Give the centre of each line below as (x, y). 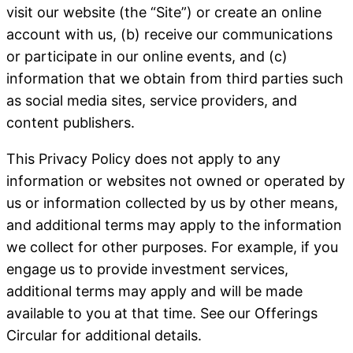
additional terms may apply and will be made (154, 291)
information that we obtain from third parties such (175, 78)
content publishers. (71, 123)
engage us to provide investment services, (147, 269)
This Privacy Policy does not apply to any (143, 159)
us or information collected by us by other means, (172, 203)
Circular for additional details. (106, 335)
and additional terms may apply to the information (174, 225)
